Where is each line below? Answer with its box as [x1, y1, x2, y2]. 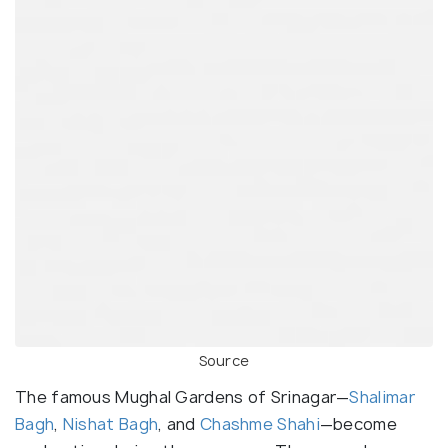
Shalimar [349, 386, 415, 408]
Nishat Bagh [62, 413, 159, 435]
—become [319, 413, 397, 435]
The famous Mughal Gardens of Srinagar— [15, 386, 350, 408]
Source [198, 351, 250, 370]
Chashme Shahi [199, 413, 320, 435]
